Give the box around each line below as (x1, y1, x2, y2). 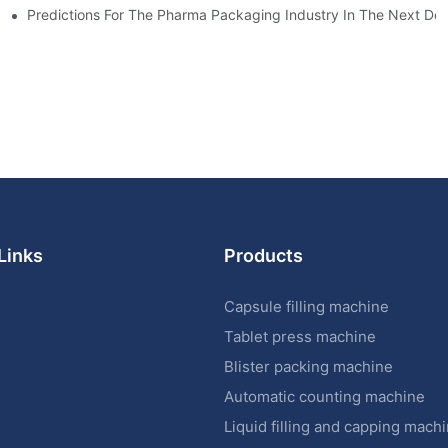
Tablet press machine (224, 327, 376, 347)
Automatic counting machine (224, 387, 425, 407)
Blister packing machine (224, 357, 393, 377)
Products (224, 244, 303, 266)
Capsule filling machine (224, 297, 389, 317)
